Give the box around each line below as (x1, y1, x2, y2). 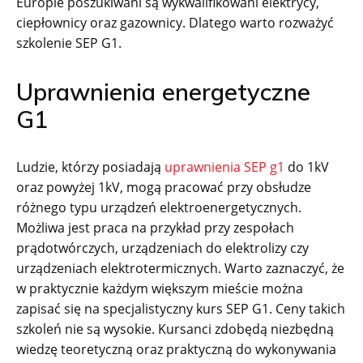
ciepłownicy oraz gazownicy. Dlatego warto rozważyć (16, 13, 334, 32)
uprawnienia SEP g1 (164, 157, 284, 176)
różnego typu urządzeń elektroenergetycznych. (16, 198, 301, 216)
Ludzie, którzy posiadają (16, 157, 164, 176)
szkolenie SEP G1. (16, 33, 122, 52)
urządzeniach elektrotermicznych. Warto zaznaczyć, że (16, 258, 344, 277)
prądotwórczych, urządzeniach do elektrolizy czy (16, 238, 309, 257)
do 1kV (284, 157, 329, 176)
